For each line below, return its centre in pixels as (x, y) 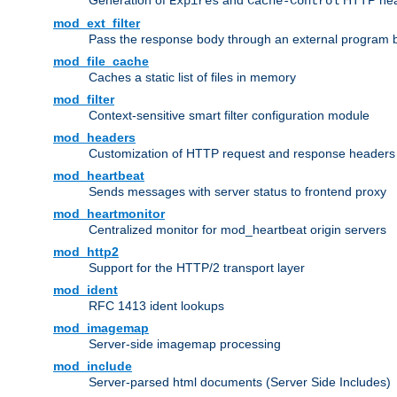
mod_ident (86, 290)
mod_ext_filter (97, 23)
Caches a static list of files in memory (192, 78)
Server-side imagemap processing (185, 344)
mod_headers (94, 138)
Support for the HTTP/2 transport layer (197, 268)
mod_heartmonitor (109, 214)
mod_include (93, 366)
